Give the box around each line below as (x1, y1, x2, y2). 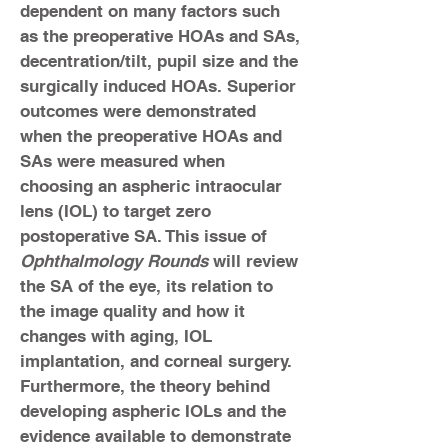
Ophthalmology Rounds (20, 251, 208, 271)
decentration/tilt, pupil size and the (20, 51, 298, 71)
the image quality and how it (20, 301, 245, 321)
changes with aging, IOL (20, 326, 212, 346)
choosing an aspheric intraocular (20, 176, 282, 196)
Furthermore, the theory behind (20, 376, 270, 396)
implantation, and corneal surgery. (20, 351, 292, 371)
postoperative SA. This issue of (20, 226, 267, 246)
